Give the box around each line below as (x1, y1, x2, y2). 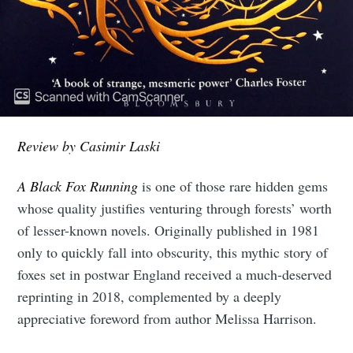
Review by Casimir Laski (17, 136, 161, 155)
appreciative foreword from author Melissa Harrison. (17, 308, 318, 328)
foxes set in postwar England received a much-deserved (17, 264, 333, 284)
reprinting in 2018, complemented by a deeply (17, 286, 282, 306)
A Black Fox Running (17, 176, 143, 195)
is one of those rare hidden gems (142, 176, 329, 195)
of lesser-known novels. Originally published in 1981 (17, 220, 320, 240)
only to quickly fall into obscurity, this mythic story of (17, 242, 329, 262)
